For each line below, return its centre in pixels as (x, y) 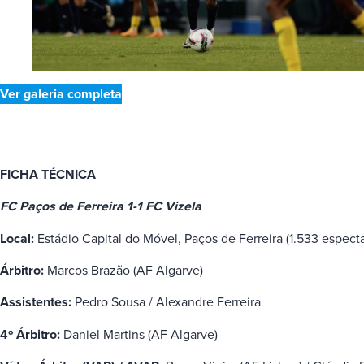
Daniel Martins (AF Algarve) (139, 334)
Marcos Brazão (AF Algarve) (123, 270)
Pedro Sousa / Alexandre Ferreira (166, 302)
